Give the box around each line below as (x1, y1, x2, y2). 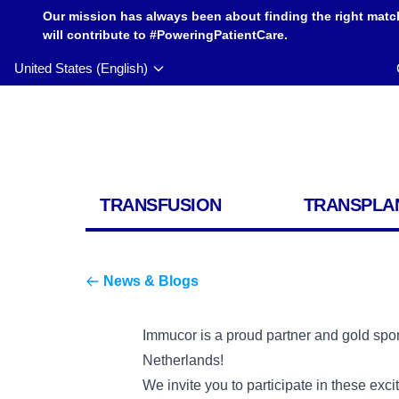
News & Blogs (103, 273, 199, 289)
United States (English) (14, 61, 148, 76)
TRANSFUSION (100, 195, 222, 215)
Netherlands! (142, 353, 224, 368)
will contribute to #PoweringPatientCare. (43, 28, 288, 42)
